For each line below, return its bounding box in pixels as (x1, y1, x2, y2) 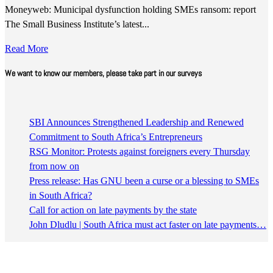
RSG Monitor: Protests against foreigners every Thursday (29, 146, 250, 157)
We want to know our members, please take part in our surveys (5, 67, 202, 79)
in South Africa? (29, 190, 92, 200)
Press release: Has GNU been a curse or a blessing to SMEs (29, 175, 259, 186)
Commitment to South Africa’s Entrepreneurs (29, 131, 202, 142)
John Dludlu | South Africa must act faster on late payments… (29, 219, 266, 230)
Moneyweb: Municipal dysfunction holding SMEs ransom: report (5, 4, 256, 15)
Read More (5, 43, 48, 54)
